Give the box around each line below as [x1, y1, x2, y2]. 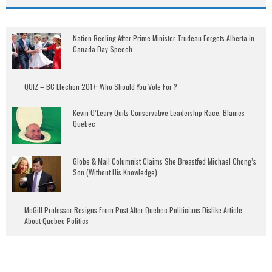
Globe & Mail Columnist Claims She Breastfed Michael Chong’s [73, 156, 256, 166]
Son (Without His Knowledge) [73, 167, 157, 177]
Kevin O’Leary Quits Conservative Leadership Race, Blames [73, 107, 245, 118]
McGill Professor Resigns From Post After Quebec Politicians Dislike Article [24, 205, 242, 215]
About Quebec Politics [24, 216, 89, 226]
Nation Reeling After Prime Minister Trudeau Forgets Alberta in [73, 33, 254, 43]
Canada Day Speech [73, 44, 132, 54]
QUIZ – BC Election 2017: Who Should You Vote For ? [24, 81, 177, 92]
